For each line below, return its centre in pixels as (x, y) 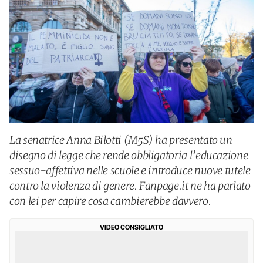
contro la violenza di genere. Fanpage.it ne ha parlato (130, 186)
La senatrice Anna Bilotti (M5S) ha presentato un (121, 140)
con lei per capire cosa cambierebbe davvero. (110, 201)
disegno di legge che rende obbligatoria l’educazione (129, 155)
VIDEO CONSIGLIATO (131, 227)
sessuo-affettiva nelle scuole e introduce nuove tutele (130, 171)
